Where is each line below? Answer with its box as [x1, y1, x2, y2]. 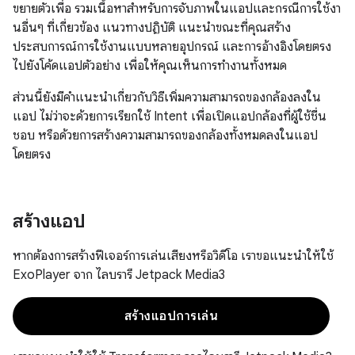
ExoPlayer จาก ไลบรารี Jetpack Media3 [13, 267, 225, 283]
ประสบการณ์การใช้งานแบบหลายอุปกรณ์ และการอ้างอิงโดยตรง [13, 39, 331, 55]
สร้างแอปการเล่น [124, 308, 219, 324]
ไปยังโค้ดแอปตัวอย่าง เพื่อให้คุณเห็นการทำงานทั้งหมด [13, 58, 287, 74]
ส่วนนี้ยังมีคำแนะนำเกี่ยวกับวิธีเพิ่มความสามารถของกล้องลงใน [13, 90, 321, 105]
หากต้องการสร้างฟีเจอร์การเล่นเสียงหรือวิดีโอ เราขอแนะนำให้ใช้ [13, 248, 334, 264]
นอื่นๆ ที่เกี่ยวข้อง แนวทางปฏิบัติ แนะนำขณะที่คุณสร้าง [13, 20, 291, 36]
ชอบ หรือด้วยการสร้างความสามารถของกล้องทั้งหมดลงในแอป [13, 128, 318, 143]
